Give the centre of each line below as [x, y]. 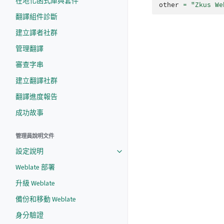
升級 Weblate [35, 183]
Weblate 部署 [35, 167]
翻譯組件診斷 [36, 17]
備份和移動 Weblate [46, 199]
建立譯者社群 [36, 33]
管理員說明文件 [35, 136]
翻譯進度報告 [36, 97]
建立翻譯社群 [36, 81]
